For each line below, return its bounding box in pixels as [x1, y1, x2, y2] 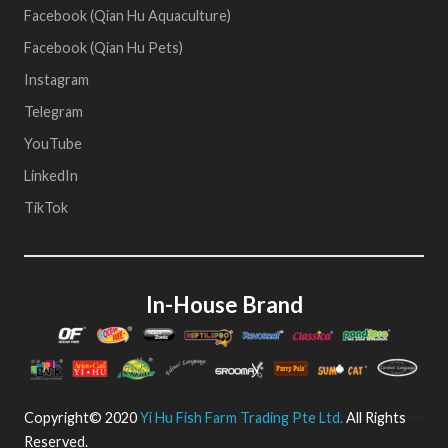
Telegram [24, 102, 83, 120]
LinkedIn [24, 166, 78, 184]
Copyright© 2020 [24, 409, 140, 427]
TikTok [24, 198, 68, 216]
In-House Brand [145, 291, 303, 319]
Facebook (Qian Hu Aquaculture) [24, 6, 231, 24]
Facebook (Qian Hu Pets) [24, 38, 183, 56]
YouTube [24, 134, 85, 152]
